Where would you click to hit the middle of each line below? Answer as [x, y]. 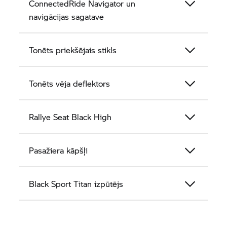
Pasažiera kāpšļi [59, 150]
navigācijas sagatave [67, 16]
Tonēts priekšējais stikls [73, 50]
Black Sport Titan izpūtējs [76, 184]
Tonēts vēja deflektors [70, 83]
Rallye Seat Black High [70, 117]
